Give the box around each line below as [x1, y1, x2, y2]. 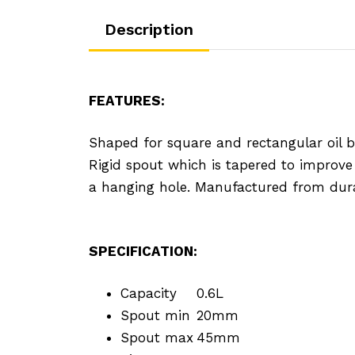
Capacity [120, 284, 177, 301]
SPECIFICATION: [89, 242, 197, 259]
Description [105, 19, 193, 39]
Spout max [120, 329, 193, 345]
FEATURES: [89, 92, 165, 109]
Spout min [120, 307, 190, 323]
